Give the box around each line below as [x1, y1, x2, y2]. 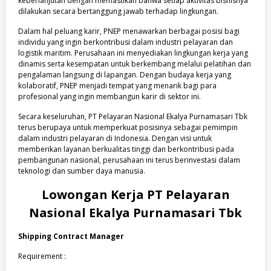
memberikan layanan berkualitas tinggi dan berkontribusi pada [18, 144, 234, 154]
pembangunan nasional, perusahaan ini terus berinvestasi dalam [18, 155, 240, 165]
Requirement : [18, 251, 66, 261]
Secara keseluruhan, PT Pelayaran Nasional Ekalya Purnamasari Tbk [18, 111, 247, 122]
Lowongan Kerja [41, 186, 147, 203]
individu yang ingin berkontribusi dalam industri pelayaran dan [18, 37, 233, 47]
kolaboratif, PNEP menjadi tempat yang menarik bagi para [18, 80, 217, 91]
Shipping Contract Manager [18, 231, 124, 241]
